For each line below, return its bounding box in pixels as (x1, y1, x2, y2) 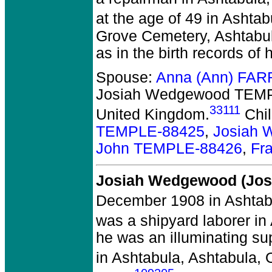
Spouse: (96, 69, 156, 86)
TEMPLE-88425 (96, 123, 205, 140)
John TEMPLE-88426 (96, 140, 242, 157)
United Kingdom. (96, 106, 209, 123)
